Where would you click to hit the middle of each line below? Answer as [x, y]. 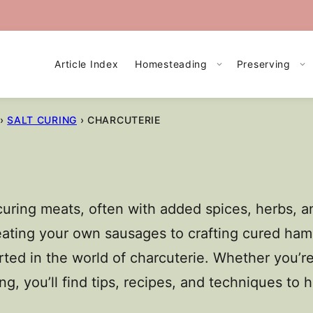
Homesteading [171, 64]
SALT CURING [42, 120]
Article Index [87, 64]
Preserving [263, 64]
